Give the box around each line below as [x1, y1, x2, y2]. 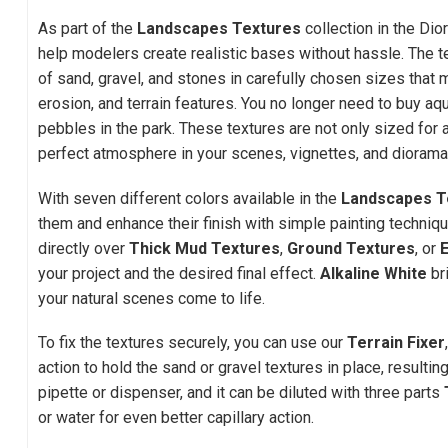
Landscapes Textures [137, 19, 301, 39]
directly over [38, 238, 129, 258]
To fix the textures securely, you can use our [38, 332, 347, 352]
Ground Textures [287, 238, 415, 258]
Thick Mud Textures [129, 238, 280, 258]
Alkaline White [320, 263, 427, 283]
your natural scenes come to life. [38, 288, 265, 308]
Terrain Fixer [347, 332, 445, 352]
